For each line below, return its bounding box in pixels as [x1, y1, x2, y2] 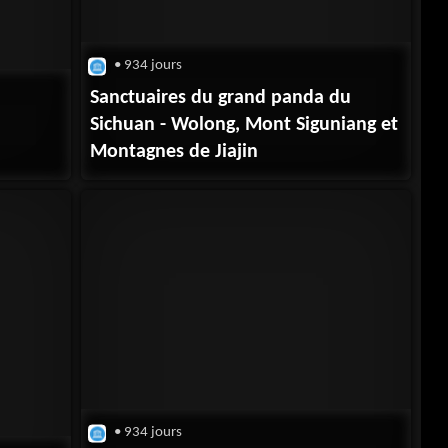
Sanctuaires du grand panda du [90, 87, 352, 108]
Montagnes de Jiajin [90, 141, 259, 162]
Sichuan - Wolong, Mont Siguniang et [90, 114, 399, 135]
